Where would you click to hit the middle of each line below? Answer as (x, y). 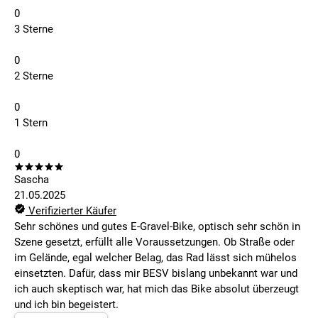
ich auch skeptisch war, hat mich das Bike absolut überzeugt (157, 289)
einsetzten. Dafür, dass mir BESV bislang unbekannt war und (156, 274)
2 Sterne (34, 76)
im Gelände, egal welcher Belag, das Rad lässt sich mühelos (155, 258)
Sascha (32, 180)
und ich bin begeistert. (66, 305)
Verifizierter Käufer (71, 211)
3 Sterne (34, 29)
